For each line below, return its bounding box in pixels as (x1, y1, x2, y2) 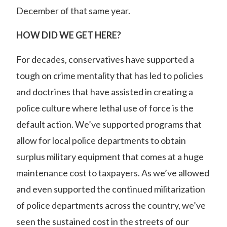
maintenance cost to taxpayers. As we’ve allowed (16, 167, 209, 178)
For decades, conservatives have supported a (16, 54, 194, 65)
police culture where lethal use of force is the (16, 102, 194, 113)
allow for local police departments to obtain (16, 135, 186, 146)
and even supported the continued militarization (16, 183, 205, 195)
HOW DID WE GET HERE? (16, 29, 121, 41)
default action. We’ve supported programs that (16, 119, 202, 130)
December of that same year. (16, 5, 130, 16)
